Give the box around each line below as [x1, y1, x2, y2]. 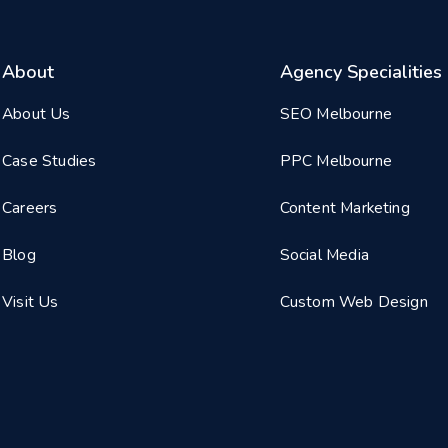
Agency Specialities [279, 59, 442, 84]
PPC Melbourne [279, 150, 393, 173]
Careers [2, 197, 58, 220]
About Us [2, 103, 71, 126]
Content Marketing [279, 197, 410, 220]
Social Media [279, 244, 369, 267]
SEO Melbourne [279, 103, 393, 126]
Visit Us [2, 291, 59, 314]
